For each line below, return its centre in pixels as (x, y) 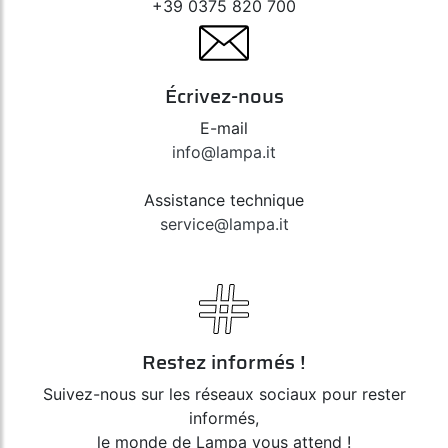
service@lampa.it (224, 224)
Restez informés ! (224, 362)
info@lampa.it (224, 152)
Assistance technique (224, 200)
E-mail (224, 128)
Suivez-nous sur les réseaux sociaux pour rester (224, 394)
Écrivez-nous (224, 96)
